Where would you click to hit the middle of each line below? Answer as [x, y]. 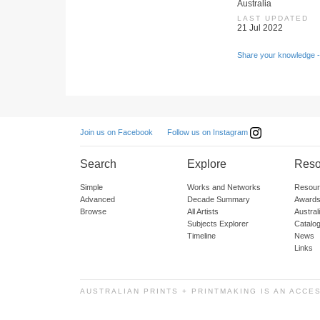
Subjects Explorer [218, 224]
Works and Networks [224, 187]
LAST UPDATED [273, 18]
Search [98, 164]
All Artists [203, 211]
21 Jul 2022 [260, 28]
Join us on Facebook [116, 132]
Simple [91, 187]
